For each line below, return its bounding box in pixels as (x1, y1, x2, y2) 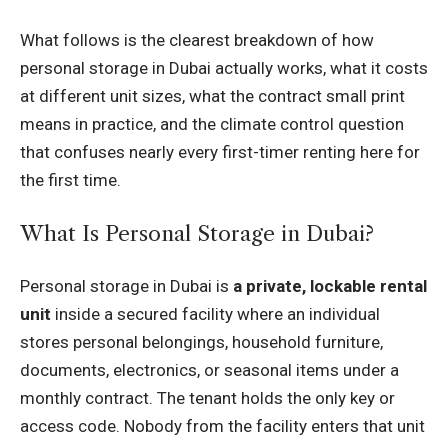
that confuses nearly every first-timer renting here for (20, 142, 420, 163)
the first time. (20, 170, 121, 191)
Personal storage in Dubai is (20, 276, 233, 297)
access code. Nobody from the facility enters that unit (20, 416, 425, 437)
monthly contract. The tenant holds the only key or (20, 388, 395, 409)
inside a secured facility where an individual (51, 304, 380, 325)
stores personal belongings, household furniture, (20, 332, 383, 353)
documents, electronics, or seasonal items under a (20, 360, 399, 381)
